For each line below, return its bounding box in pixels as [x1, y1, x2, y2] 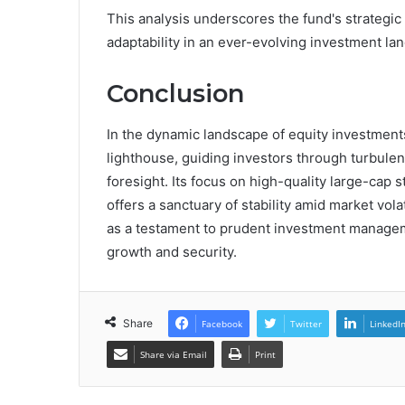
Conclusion [107, 79, 244, 109]
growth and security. [107, 242, 237, 260]
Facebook [202, 316, 242, 330]
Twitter [290, 316, 322, 330]
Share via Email [140, 347, 207, 361]
